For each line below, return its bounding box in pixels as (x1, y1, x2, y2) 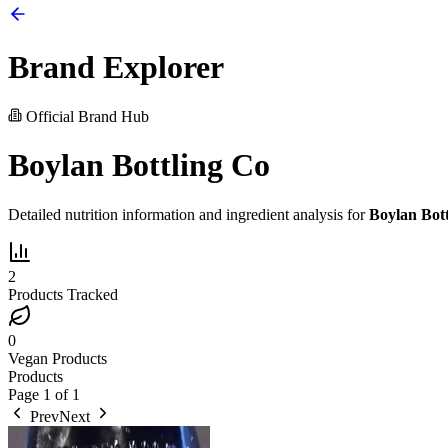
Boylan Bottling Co (8, 147, 270, 184)
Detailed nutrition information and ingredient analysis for (8, 205, 369, 223)
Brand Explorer (8, 49, 224, 86)
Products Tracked (8, 285, 118, 303)
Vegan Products (8, 349, 107, 367)
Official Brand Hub (22, 107, 149, 125)
